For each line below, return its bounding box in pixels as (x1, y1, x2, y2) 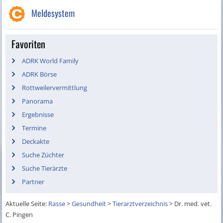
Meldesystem (31, 6, 75, 20)
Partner (22, 177, 45, 187)
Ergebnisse (22, 110, 54, 119)
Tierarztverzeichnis (112, 199, 168, 209)
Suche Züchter (22, 150, 65, 160)
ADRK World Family (22, 56, 79, 66)
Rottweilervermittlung (22, 83, 88, 93)
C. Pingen (5, 210, 33, 220)
